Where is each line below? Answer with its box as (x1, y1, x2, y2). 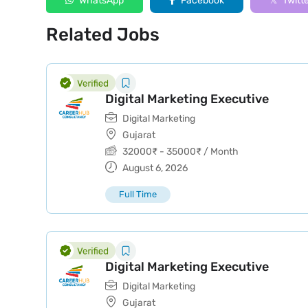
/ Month (201, 146, 239, 157)
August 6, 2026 (120, 162, 188, 174)
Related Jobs (46, 24, 159, 45)
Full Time (119, 189, 157, 199)
